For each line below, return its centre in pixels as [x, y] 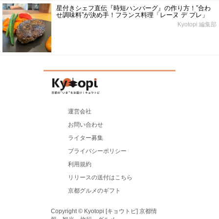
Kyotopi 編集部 [197, 24]
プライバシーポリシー [97, 151]
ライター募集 [86, 138]
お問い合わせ [86, 124]
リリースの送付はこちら [100, 177]
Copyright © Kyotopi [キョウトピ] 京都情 [104, 211]
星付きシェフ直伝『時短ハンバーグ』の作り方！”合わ [133, 8]
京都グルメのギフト [94, 190]
